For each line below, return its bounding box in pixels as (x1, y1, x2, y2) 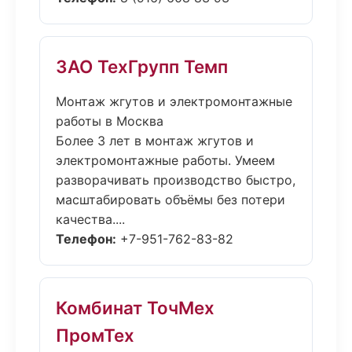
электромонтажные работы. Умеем (56, 152, 275, 168)
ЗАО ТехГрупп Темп (56, 56, 228, 77)
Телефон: (56, 231, 116, 247)
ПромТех (56, 324, 134, 346)
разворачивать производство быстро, (56, 172, 295, 188)
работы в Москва (56, 113, 163, 129)
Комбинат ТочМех (56, 297, 214, 318)
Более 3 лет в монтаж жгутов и (56, 133, 254, 148)
